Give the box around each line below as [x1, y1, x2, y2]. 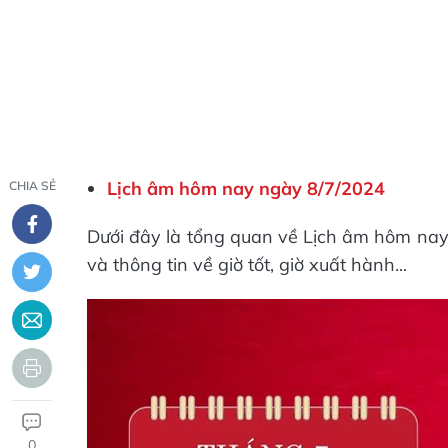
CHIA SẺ [8, 178, 56, 193]
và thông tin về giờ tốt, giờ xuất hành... [87, 253, 407, 276]
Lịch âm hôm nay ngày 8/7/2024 [107, 177, 385, 200]
